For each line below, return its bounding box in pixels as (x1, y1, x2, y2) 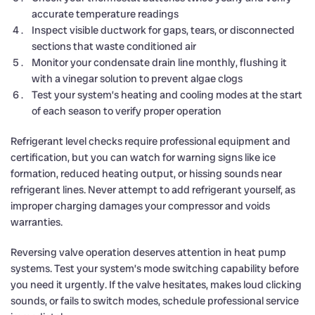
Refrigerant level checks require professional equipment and (11, 134, 290, 148)
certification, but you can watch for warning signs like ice (11, 150, 276, 165)
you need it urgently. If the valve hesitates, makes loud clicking (11, 277, 302, 292)
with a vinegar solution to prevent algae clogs (32, 71, 243, 86)
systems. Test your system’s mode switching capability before (11, 261, 299, 276)
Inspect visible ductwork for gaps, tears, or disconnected (32, 22, 295, 37)
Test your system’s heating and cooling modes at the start (32, 87, 302, 102)
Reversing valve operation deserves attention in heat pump (11, 245, 286, 259)
